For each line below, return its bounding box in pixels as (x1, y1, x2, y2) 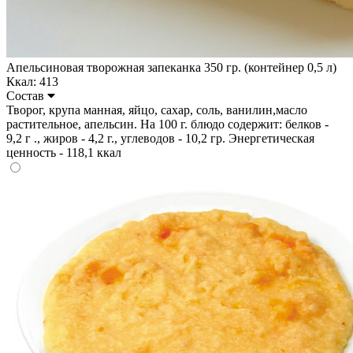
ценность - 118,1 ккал (6, 145, 121, 159)
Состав (6, 88, 47, 102)
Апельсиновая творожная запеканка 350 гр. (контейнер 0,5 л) (6, 60, 336, 74)
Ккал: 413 (6, 74, 58, 88)
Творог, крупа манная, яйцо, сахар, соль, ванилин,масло (6, 102, 307, 117)
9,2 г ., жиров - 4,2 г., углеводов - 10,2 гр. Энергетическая (6, 131, 314, 145)
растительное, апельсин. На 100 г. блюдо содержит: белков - (6, 117, 329, 131)
